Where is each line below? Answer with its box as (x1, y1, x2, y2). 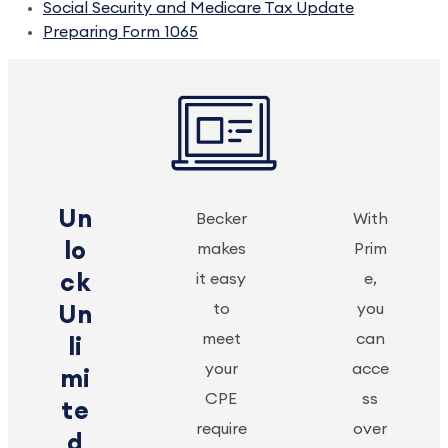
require (195, 421, 247, 437)
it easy (196, 271, 247, 287)
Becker (195, 211, 247, 227)
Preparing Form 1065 (43, 24, 198, 40)
